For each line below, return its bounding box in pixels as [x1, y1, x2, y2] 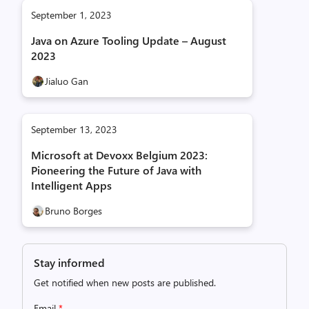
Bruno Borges [45, 204, 102, 217]
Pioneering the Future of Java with [31, 163, 201, 177]
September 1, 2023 [31, 8, 112, 21]
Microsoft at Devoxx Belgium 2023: [31, 148, 208, 162]
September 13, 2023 [31, 123, 117, 136]
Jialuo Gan [45, 74, 88, 88]
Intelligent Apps [31, 178, 112, 192]
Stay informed [34, 255, 105, 270]
